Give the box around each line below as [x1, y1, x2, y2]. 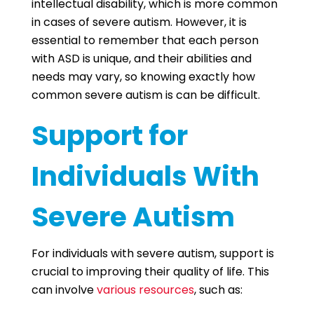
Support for [31, 116, 188, 155]
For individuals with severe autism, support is [31, 245, 274, 261]
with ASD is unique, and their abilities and [31, 50, 252, 67]
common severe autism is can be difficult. [31, 87, 263, 103]
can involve [31, 282, 97, 298]
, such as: [193, 282, 243, 298]
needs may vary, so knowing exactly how [31, 69, 255, 85]
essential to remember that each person [31, 32, 259, 48]
